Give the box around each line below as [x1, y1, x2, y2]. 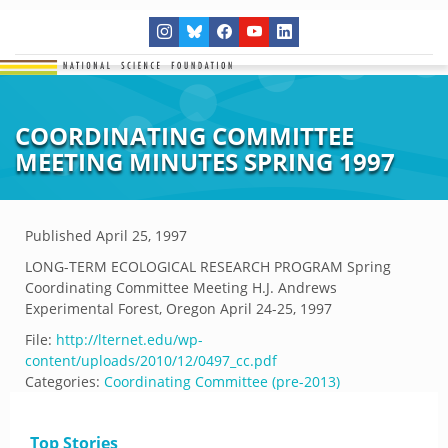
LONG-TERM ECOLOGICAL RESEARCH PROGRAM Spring [25, 257, 391, 276]
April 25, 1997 [96, 226, 187, 245]
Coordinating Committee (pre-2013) [104, 372, 340, 391]
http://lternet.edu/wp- [56, 330, 203, 349]
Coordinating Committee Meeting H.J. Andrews [25, 278, 337, 297]
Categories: [25, 372, 100, 391]
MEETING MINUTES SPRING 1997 [15, 145, 395, 178]
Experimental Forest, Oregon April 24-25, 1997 [25, 299, 332, 318]
